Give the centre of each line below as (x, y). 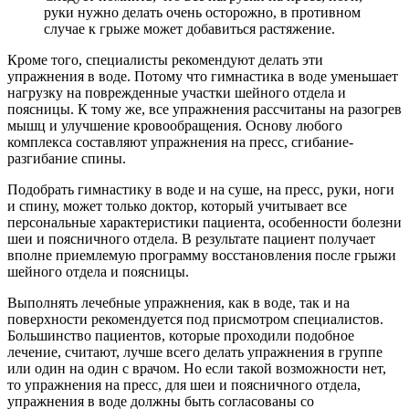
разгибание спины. (67, 159)
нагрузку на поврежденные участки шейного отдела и (177, 93)
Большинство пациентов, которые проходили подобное (181, 336)
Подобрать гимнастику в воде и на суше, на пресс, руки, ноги (201, 190)
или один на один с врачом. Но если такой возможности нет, (197, 369)
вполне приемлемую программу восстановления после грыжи (202, 256)
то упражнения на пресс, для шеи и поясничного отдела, (184, 385)
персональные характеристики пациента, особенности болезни (204, 223)
